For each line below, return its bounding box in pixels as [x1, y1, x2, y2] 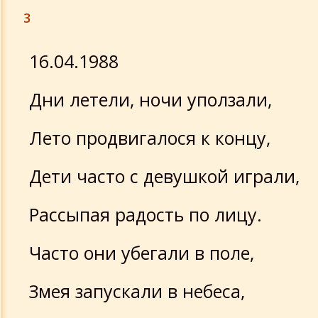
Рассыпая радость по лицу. [29, 202, 262, 226]
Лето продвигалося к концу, [29, 126, 270, 150]
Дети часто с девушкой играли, [29, 164, 300, 188]
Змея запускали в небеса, [29, 279, 245, 303]
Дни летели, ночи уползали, [29, 87, 272, 111]
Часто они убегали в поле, [29, 241, 254, 265]
